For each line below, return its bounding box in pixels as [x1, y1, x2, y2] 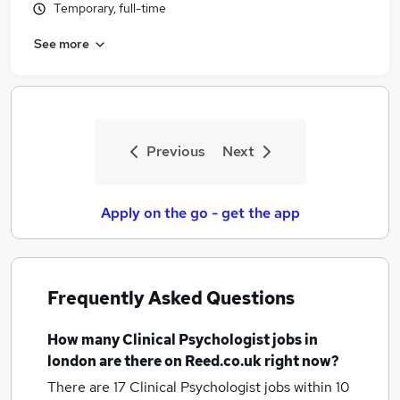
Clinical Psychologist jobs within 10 [129, 378, 350, 396]
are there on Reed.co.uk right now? [96, 352, 339, 371]
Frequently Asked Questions [47, 287, 295, 310]
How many [47, 330, 122, 349]
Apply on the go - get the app [100, 204, 300, 222]
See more [34, 35, 89, 52]
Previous [146, 142, 205, 161]
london [47, 352, 96, 371]
